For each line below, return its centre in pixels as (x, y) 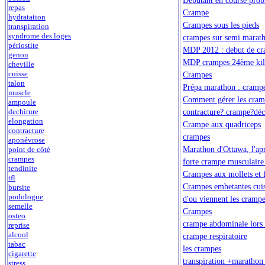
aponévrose (27, 140)
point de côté (29, 150)
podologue (26, 197)
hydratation (27, 17)
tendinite (23, 169)
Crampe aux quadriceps (222, 124)
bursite (19, 188)
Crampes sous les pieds (221, 25)
